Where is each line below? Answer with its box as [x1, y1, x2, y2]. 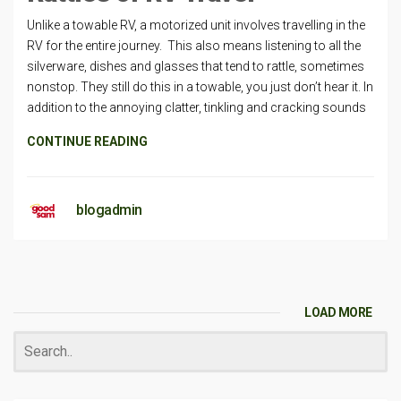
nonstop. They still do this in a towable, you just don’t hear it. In [27, 80, 373, 94]
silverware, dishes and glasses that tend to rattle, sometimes [27, 59, 364, 73]
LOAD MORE [304, 305, 372, 320]
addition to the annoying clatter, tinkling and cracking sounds [27, 100, 366, 115]
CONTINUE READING [27, 134, 148, 149]
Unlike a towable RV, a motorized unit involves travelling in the [27, 18, 365, 32]
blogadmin [76, 201, 142, 218]
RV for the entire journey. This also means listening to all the [27, 38, 361, 53]
